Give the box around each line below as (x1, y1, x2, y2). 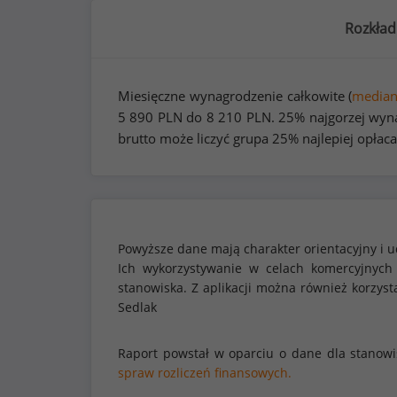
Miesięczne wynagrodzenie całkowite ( (118, 87, 353, 105)
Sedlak (118, 299, 157, 315)
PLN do (153, 108, 206, 126)
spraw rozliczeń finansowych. (118, 364, 292, 381)
